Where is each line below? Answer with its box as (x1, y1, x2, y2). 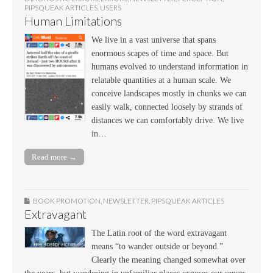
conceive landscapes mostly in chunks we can (91, 88, 247, 98)
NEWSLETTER (103, 196, 149, 206)
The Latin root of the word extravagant (91, 229, 227, 238)
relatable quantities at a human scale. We (91, 75, 231, 85)
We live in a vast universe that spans (91, 35, 216, 44)
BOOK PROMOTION (33, 196, 101, 206)
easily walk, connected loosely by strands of (91, 102, 243, 112)
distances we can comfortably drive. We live (91, 115, 244, 125)
